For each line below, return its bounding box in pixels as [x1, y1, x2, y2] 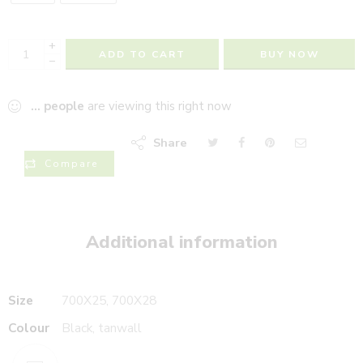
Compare [45, 157, 98, 170]
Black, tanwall [62, 319, 142, 336]
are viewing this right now [84, 98, 232, 114]
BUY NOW [259, 48, 319, 61]
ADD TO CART [99, 48, 186, 61]
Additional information [85, 230, 278, 254]
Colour [8, 319, 49, 336]
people [44, 98, 84, 114]
